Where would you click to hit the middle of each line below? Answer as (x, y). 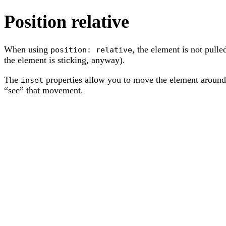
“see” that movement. (44, 91)
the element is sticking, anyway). (65, 60)
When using (27, 50)
